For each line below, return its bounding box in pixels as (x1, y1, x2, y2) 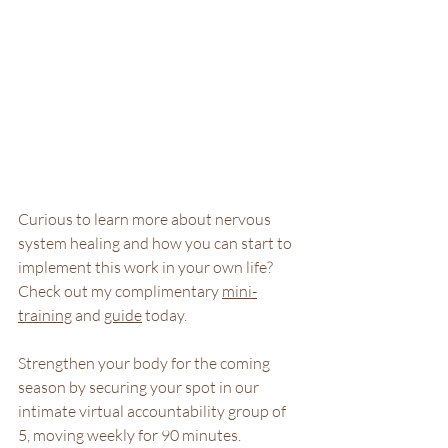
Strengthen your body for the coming (18, 353, 273, 374)
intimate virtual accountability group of (18, 401, 289, 422)
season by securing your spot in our (18, 377, 262, 398)
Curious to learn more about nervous (18, 209, 274, 230)
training (18, 305, 72, 326)
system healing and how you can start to (18, 233, 295, 254)
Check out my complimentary (18, 281, 222, 302)
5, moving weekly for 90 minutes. (18, 425, 244, 446)
